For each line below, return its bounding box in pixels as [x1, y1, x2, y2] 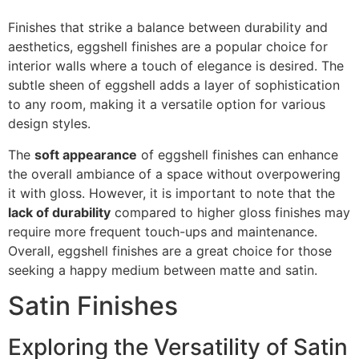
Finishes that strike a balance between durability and [8, 19, 328, 36]
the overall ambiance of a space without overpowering [8, 165, 341, 182]
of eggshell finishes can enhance [137, 146, 338, 163]
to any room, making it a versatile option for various [8, 96, 325, 113]
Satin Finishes [8, 290, 178, 322]
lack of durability [8, 204, 111, 220]
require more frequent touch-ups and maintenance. [8, 223, 317, 240]
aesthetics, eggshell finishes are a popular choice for [8, 38, 328, 55]
